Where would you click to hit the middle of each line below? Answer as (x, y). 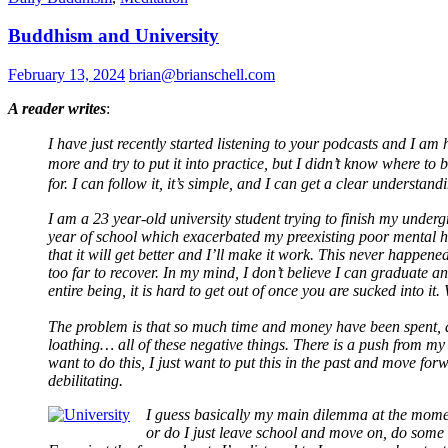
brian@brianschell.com (202, 75)
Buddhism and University (113, 36)
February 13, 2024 (66, 75)
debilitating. (85, 381)
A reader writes (57, 109)
